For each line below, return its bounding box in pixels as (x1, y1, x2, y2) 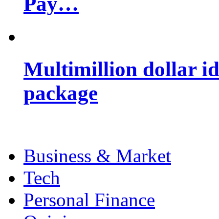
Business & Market (23, 145, 171, 166)
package (23, 81, 98, 105)
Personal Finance (23, 189, 155, 210)
